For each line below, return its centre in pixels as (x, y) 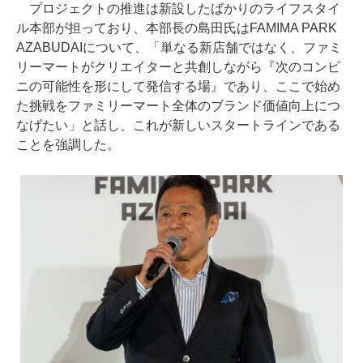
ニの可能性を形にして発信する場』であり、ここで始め (178, 86)
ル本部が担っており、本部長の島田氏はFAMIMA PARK (177, 28)
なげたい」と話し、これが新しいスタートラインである (178, 125)
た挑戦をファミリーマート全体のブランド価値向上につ (178, 105)
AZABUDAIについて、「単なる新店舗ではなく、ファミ (179, 47)
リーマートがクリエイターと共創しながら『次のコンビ (178, 66)
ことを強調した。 (68, 144)
